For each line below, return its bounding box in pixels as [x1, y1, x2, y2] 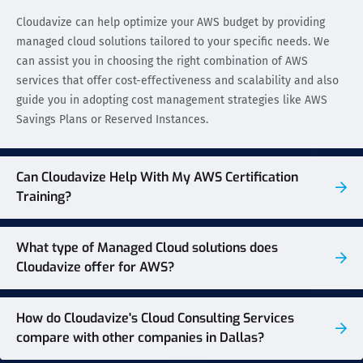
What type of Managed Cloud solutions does [16, 239, 278, 257]
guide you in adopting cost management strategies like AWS [16, 92, 327, 107]
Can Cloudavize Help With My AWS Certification [16, 169, 298, 186]
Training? [16, 188, 71, 206]
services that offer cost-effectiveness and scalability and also [16, 73, 339, 88]
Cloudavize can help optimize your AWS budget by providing [16, 15, 325, 29]
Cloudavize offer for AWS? [16, 258, 174, 276]
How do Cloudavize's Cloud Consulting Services [16, 310, 294, 327]
